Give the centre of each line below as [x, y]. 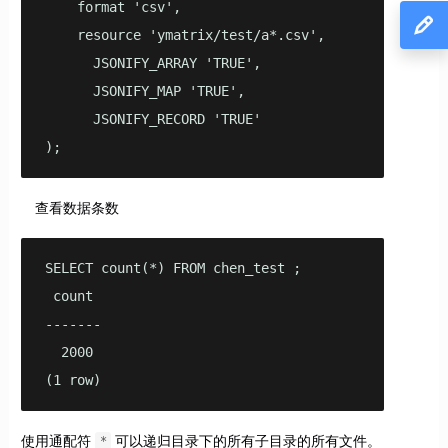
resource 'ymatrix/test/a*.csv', [184, 34]
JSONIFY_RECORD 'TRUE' [152, 118]
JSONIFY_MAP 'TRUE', [144, 90]
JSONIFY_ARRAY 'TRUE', [152, 62]
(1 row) [72, 379]
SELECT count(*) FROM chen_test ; [172, 267]
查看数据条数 [76, 207]
